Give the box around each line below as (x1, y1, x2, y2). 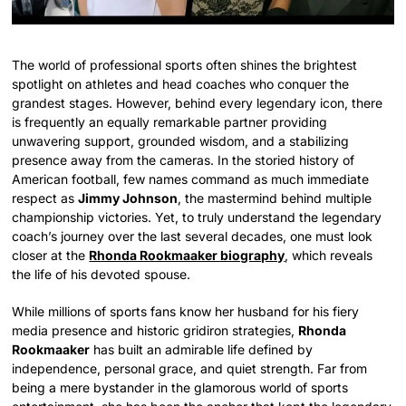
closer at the (12, 246, 90, 263)
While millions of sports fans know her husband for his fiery (12, 303, 360, 319)
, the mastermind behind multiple (178, 189, 372, 206)
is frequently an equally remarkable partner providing (12, 113, 328, 130)
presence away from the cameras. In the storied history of (12, 151, 355, 168)
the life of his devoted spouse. (12, 266, 191, 282)
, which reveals (285, 246, 373, 263)
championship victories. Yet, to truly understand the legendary (12, 208, 382, 225)
